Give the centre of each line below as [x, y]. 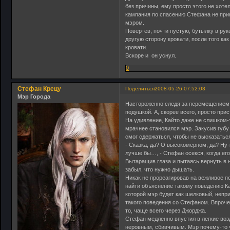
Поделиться [140, 89]
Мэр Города [34, 97]
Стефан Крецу [39, 89]
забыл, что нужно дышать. [160, 169]
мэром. [135, 22]
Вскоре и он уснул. [151, 55]
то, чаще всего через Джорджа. [166, 210]
